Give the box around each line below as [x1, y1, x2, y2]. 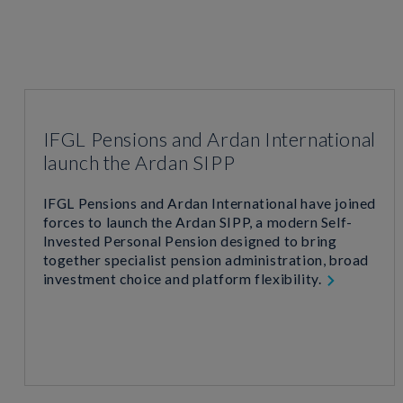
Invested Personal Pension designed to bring [42, 232, 337, 249]
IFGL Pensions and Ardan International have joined [42, 194, 376, 211]
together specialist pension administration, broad [42, 251, 369, 268]
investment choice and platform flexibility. [42, 270, 325, 287]
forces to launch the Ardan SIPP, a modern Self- [42, 213, 353, 230]
